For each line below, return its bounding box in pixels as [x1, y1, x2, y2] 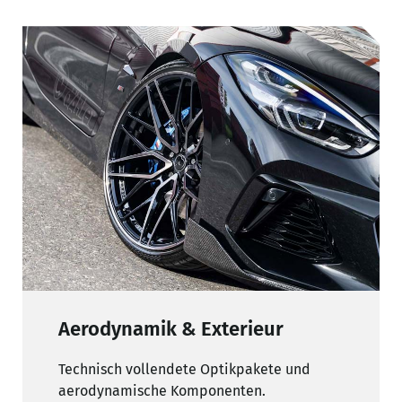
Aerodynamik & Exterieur [58, 317, 284, 342]
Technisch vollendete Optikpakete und [58, 361, 310, 379]
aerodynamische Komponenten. [58, 382, 266, 400]
